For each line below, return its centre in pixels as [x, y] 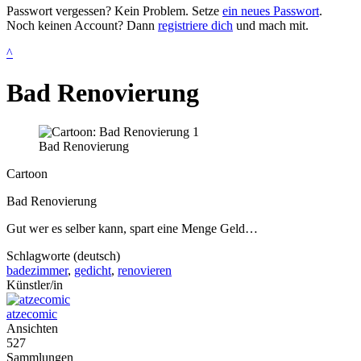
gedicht [93, 271]
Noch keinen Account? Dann [82, 26]
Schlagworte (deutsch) [63, 256]
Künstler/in [35, 285]
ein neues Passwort [271, 11]
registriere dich [195, 26]
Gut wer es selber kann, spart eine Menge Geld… [132, 229]
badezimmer [37, 271]
